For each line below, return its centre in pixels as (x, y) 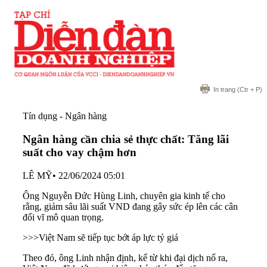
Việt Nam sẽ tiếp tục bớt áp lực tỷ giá (108, 237)
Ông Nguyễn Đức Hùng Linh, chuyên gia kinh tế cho (124, 195)
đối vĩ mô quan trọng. (63, 217)
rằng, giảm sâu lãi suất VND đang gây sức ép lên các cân (130, 206)
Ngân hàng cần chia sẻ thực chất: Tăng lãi (126, 139)
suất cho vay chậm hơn (80, 152)
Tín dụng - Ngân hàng (65, 116)
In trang (224, 90)
